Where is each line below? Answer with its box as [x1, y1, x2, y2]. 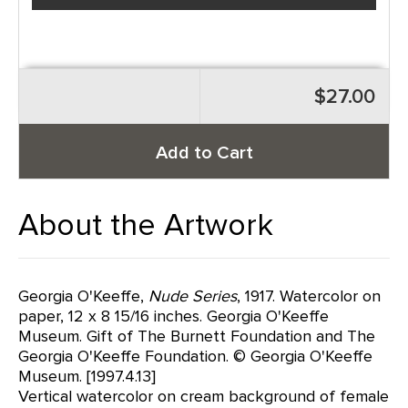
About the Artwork [18, 207, 273, 244]
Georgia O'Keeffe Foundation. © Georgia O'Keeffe [18, 346, 372, 366]
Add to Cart [155, 142, 253, 164]
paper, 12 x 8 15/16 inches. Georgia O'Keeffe [18, 306, 329, 326]
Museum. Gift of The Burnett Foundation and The [18, 326, 375, 346]
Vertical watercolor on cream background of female [18, 386, 389, 406]
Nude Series [148, 286, 237, 306]
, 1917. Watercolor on [237, 286, 381, 306]
